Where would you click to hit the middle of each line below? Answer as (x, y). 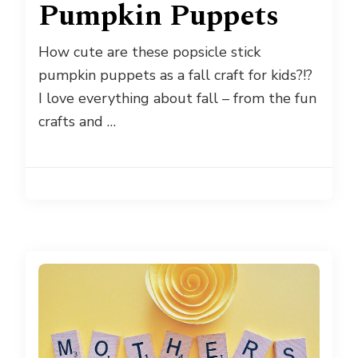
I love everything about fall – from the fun (177, 99)
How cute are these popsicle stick (149, 52)
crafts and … (77, 122)
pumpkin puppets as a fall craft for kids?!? (175, 76)
